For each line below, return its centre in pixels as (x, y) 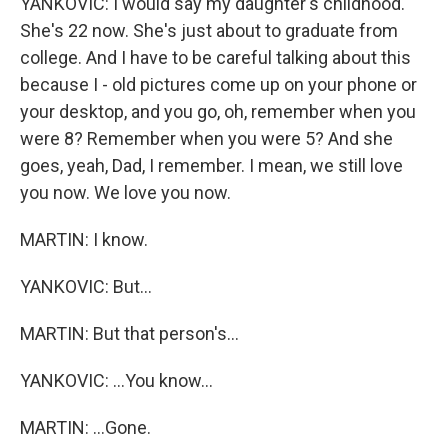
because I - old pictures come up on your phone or (218, 84)
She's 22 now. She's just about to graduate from (209, 30)
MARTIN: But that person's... (129, 333)
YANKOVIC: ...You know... (116, 380)
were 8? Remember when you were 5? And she (206, 138)
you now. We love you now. (125, 192)
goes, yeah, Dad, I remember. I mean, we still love (211, 165)
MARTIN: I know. (84, 239)
